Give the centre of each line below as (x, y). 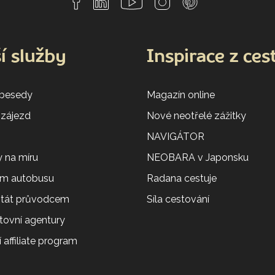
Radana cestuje (182, 178)
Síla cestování (178, 199)
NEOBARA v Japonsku (198, 157)
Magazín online (181, 95)
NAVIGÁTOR (176, 136)
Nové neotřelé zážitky (196, 115)
